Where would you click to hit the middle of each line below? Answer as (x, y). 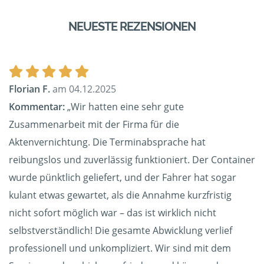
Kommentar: (37, 107)
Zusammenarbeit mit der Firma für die (94, 125)
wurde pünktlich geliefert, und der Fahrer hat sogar (123, 178)
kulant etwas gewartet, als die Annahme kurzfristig (120, 195)
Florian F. (29, 89)
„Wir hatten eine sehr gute (124, 107)
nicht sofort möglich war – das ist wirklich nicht (113, 213)
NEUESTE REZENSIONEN (132, 27)
